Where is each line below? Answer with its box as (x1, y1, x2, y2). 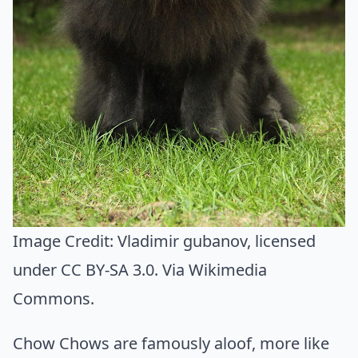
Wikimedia (189, 259, 267, 281)
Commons (13, 288, 90, 310)
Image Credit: (13, 230, 117, 253)
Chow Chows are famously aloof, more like (13, 332, 329, 355)
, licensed (247, 230, 316, 253)
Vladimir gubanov (117, 230, 247, 253)
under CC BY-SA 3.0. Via (13, 259, 189, 281)
